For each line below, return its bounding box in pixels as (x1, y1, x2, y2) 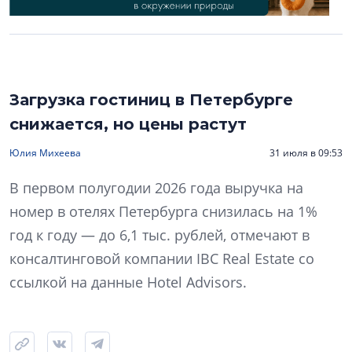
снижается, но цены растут (9, 115, 247, 134)
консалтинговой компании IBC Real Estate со (9, 249, 314, 269)
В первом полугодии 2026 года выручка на (9, 178, 303, 198)
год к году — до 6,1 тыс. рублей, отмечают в (9, 225, 310, 245)
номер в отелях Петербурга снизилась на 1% (9, 202, 317, 222)
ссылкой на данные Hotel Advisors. (9, 273, 247, 292)
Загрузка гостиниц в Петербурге (9, 90, 293, 110)
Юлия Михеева (9, 146, 81, 160)
